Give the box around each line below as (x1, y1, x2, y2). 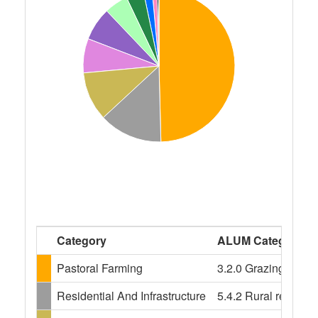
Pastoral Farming (57, 260, 143, 276)
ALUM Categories (217, 232, 312, 248)
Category (57, 232, 106, 248)
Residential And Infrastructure (57, 287, 206, 304)
